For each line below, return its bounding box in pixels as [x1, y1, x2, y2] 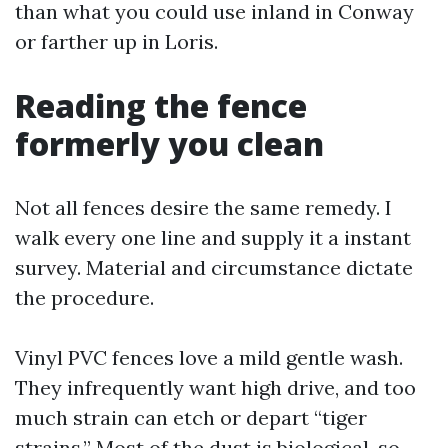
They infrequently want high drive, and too [15, 375, 416, 400]
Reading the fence [15, 84, 307, 127]
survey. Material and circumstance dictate [15, 255, 413, 280]
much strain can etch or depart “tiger [15, 405, 367, 430]
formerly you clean [15, 122, 324, 165]
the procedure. [15, 285, 154, 310]
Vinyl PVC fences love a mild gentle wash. [15, 345, 403, 370]
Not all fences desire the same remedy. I [15, 195, 392, 220]
